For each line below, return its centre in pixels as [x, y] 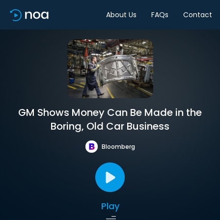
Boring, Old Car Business [110, 126]
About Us [121, 14]
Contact [198, 14]
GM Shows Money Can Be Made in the [110, 112]
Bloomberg [118, 146]
